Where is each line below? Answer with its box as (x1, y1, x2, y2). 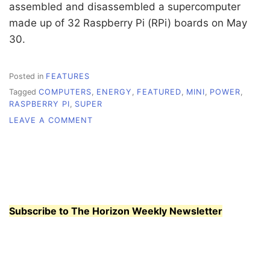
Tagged (9, 87, 39, 97)
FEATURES (46, 71, 90, 81)
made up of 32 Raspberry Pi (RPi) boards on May (9, 16, 247, 29)
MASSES (92, 175, 127, 184)
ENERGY (96, 87, 132, 97)
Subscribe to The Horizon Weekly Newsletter (9, 204, 222, 217)
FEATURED (137, 87, 181, 97)
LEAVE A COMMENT (9, 115, 93, 125)
